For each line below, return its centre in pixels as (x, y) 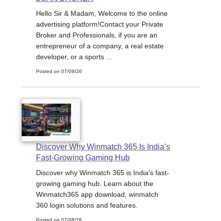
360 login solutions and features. (87, 205)
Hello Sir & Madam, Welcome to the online (102, 13)
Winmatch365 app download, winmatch (97, 195)
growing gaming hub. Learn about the (94, 184)
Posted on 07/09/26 (59, 71)
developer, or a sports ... (74, 56)
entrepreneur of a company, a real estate (100, 46)
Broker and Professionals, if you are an (96, 35)
